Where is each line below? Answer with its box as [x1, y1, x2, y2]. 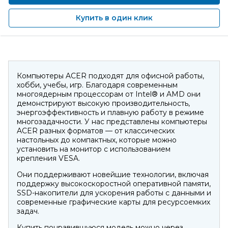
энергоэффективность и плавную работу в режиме [17, 108, 204, 117]
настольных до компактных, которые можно [17, 135, 177, 145]
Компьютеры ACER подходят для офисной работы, [17, 71, 204, 80]
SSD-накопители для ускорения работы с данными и [17, 188, 211, 197]
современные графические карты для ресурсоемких [17, 197, 210, 207]
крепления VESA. [17, 154, 80, 163]
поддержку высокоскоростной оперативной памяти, [17, 179, 211, 188]
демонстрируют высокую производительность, [17, 99, 190, 108]
